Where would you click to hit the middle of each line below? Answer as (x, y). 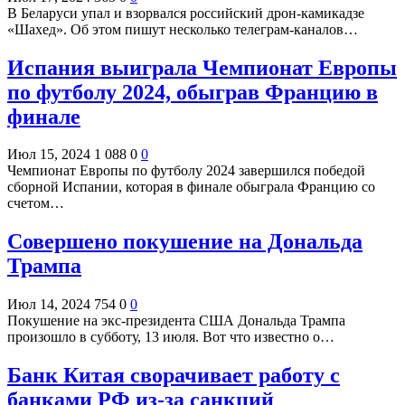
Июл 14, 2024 (49, 305)
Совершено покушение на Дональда (185, 242)
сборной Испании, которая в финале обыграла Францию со (191, 187)
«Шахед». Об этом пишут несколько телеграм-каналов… (183, 29)
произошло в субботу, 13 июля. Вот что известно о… (171, 337)
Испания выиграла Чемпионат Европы (202, 67)
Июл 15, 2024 (49, 155)
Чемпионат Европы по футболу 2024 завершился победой (186, 171)
